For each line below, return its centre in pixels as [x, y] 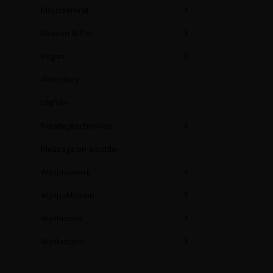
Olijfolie [55, 102]
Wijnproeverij [66, 172]
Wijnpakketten [68, 195]
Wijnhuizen [62, 218]
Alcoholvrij [60, 79]
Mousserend [65, 10]
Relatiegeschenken [76, 126]
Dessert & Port [68, 33]
